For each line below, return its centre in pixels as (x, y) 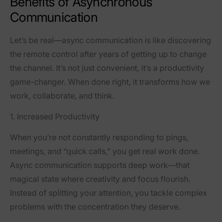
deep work (148, 165)
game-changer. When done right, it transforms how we (110, 82)
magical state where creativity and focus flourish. (100, 179)
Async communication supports (69, 165)
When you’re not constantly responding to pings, (99, 138)
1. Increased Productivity (55, 117)
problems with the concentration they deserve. (95, 207)
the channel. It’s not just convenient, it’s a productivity (107, 68)
